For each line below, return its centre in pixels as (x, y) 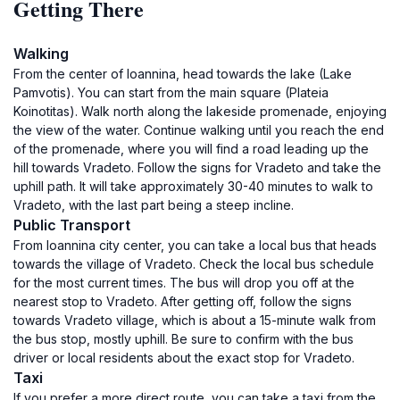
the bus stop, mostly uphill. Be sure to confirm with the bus (183, 339)
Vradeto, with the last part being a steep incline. (154, 205)
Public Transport (72, 225)
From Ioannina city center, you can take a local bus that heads (195, 245)
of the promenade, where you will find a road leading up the (191, 149)
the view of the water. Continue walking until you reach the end (199, 130)
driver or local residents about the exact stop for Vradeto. (184, 358)
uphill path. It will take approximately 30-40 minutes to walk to (193, 186)
